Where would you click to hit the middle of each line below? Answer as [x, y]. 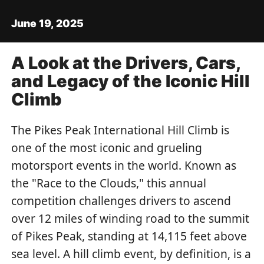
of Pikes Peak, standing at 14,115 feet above [129, 236]
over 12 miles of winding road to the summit [131, 219]
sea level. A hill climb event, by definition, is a [131, 254]
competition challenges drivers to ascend [121, 201]
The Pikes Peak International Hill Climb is [121, 130]
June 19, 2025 [48, 23]
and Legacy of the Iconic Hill [131, 81]
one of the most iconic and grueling [107, 148]
